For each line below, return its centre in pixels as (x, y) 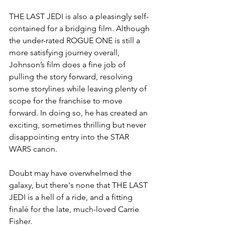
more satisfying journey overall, (65, 53)
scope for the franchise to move (67, 101)
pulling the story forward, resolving (72, 77)
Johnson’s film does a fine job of (68, 65)
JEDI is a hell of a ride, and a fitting (72, 197)
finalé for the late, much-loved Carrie (75, 209)
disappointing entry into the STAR (70, 137)
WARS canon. (34, 149)
